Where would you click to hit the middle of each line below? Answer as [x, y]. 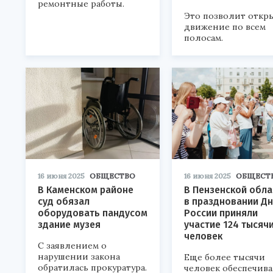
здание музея [69, 225]
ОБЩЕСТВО [112, 176]
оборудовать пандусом [93, 213]
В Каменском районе [86, 190]
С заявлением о [72, 246]
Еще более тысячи [225, 257]
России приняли [221, 213]
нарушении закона [79, 257]
